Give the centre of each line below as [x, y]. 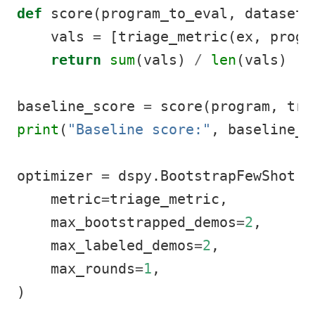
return [76, 60]
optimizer [59, 176]
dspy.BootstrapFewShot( [207, 176]
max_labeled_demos [105, 245]
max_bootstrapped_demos [127, 222]
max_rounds [76, 269]
